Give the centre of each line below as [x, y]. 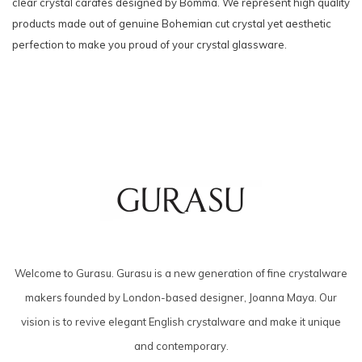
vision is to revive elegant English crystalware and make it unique [181, 322]
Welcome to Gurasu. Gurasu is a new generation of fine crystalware [181, 273]
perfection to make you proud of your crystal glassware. [149, 44]
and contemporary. [181, 346]
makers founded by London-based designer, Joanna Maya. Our [181, 297]
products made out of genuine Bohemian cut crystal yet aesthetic [172, 23]
